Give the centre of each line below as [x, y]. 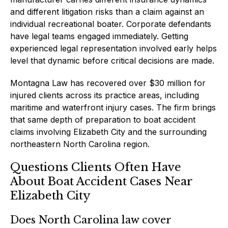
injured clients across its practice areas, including [105, 95]
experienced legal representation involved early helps [113, 48]
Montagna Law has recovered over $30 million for [108, 83]
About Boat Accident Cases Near [101, 181]
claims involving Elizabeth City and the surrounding [108, 132]
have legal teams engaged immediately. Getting [99, 36]
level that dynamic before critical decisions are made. [112, 60]
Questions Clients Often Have [96, 167]
